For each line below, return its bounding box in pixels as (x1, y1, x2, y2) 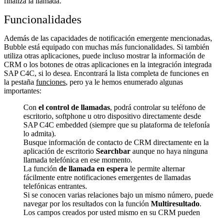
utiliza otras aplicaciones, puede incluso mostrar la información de (4, 51, 205, 60)
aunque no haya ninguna (130, 146, 208, 155)
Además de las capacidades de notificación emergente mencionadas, (4, 34, 212, 42)
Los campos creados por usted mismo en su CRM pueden (23, 208, 200, 217)
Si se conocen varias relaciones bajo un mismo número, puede (23, 190, 213, 199)
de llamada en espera (59, 164, 130, 173)
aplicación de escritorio (23, 146, 96, 155)
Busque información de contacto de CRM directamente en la (23, 138, 209, 146)
